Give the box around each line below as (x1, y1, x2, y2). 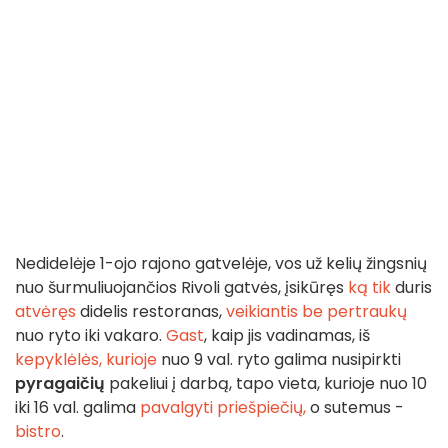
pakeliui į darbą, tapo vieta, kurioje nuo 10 (105, 372, 427, 396)
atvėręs (15, 300, 76, 324)
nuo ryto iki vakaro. (15, 324, 166, 348)
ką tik (348, 276, 391, 300)
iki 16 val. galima (15, 396, 140, 420)
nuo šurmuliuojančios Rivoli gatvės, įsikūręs (15, 276, 348, 300)
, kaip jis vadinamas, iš (204, 324, 370, 348)
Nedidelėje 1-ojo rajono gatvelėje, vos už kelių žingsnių (15, 252, 427, 276)
